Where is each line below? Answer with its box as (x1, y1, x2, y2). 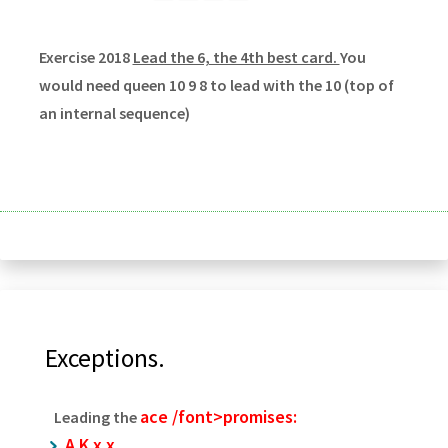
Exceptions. (44, 341, 165, 374)
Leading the (44, 406, 140, 427)
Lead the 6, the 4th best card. (132, 46, 340, 67)
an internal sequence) (38, 102, 190, 123)
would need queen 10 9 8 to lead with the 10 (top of (38, 74, 394, 95)
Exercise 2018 (38, 46, 133, 67)
